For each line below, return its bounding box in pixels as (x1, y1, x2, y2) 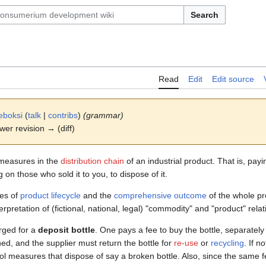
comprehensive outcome (114, 191, 207, 201)
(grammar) (83, 110, 123, 121)
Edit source (212, 74, 254, 84)
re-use (174, 238, 198, 248)
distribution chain (61, 156, 124, 166)
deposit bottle (38, 225, 95, 235)
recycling (211, 238, 244, 248)
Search (191, 10, 218, 20)
